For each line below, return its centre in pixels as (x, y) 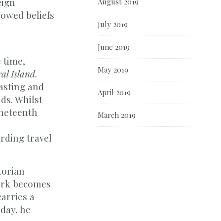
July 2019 (113, 24)
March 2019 (117, 115)
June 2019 (114, 47)
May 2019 (113, 70)
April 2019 (114, 92)
